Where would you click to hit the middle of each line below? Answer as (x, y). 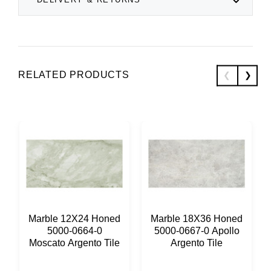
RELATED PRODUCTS (74, 74)
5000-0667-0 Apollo (197, 230)
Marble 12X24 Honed (74, 218)
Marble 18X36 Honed (197, 218)
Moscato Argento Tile (74, 243)
